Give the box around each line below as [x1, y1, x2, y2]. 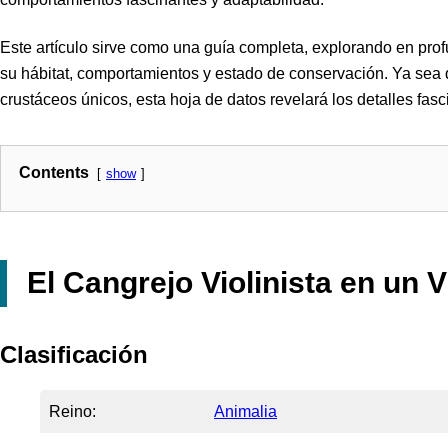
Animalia [214, 403, 277, 421]
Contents [19, 163, 89, 181]
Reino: [49, 403, 96, 421]
